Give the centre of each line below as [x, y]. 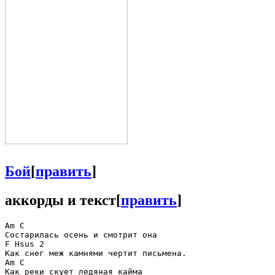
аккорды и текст [60, 200]
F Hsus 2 [25, 244]
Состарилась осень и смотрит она [81, 234]
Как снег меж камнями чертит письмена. [96, 253]
